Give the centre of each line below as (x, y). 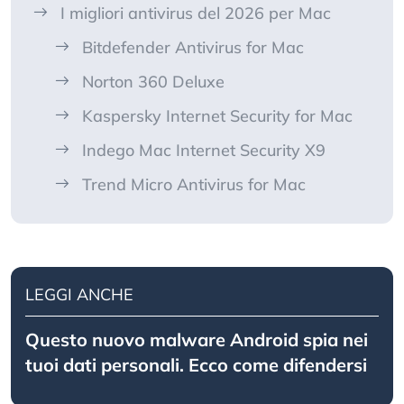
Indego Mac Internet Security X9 (204, 151)
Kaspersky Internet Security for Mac (217, 116)
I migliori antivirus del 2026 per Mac (196, 14)
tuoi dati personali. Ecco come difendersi (196, 365)
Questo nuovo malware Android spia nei (197, 340)
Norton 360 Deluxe (153, 82)
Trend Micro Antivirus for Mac (194, 185)
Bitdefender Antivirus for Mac (193, 48)
